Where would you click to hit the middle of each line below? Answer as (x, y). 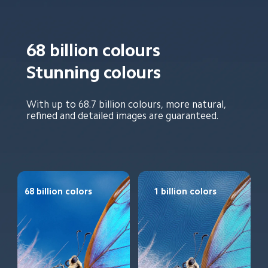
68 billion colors (59, 191)
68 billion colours (93, 51)
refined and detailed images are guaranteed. (122, 115)
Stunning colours (93, 73)
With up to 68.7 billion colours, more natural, (127, 104)
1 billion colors (185, 191)
